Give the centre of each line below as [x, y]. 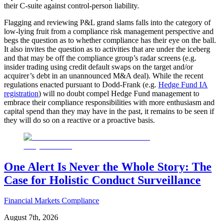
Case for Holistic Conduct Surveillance [102, 180]
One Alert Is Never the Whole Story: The [108, 166]
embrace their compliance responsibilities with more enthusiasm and [109, 102]
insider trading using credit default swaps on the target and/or [98, 67]
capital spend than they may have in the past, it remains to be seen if [109, 111]
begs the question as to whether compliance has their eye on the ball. [110, 40]
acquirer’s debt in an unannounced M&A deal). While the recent [104, 75]
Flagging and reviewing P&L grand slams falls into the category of [107, 22]
